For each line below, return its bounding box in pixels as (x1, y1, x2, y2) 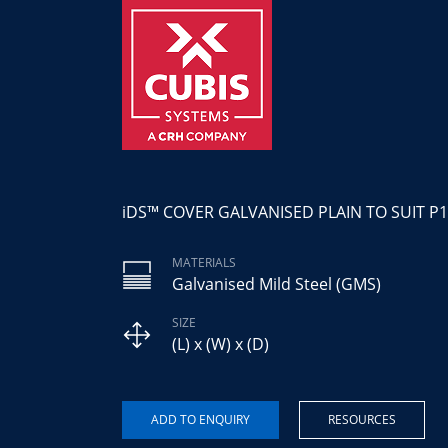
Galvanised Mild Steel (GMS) (172, 273, 381, 296)
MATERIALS (172, 254, 236, 272)
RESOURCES (328, 411, 396, 429)
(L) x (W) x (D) (172, 333, 269, 356)
